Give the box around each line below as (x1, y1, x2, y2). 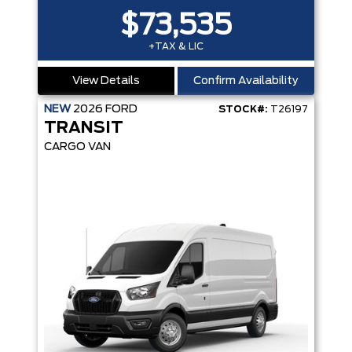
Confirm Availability (193, 75, 299, 87)
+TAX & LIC (148, 42, 203, 52)
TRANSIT (44, 120, 123, 137)
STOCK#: (218, 104, 268, 115)
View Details (72, 75, 140, 87)
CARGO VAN (44, 141, 111, 153)
